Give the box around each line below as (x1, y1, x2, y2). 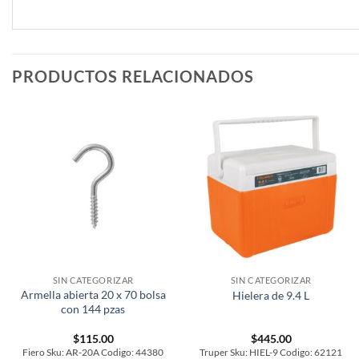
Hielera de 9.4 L (232, 288, 310, 303)
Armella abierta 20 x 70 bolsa (20, 287, 166, 301)
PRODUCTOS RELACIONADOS (12, 66, 254, 86)
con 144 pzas (61, 301, 126, 316)
